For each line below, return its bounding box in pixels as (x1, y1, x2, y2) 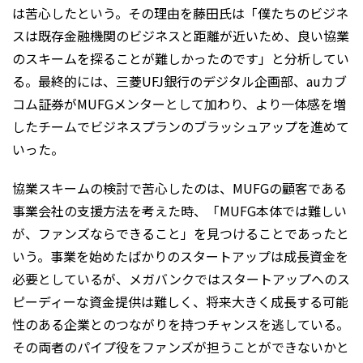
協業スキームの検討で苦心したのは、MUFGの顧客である (12, 178, 347, 199)
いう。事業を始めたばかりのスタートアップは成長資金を (12, 246, 348, 267)
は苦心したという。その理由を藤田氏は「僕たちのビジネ (12, 3, 348, 23)
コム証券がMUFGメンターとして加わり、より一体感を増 (12, 94, 346, 114)
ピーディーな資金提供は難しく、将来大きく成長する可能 (12, 292, 348, 312)
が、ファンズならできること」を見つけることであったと (12, 224, 349, 244)
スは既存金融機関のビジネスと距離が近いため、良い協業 (12, 26, 349, 46)
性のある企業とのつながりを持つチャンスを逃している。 (12, 314, 349, 335)
